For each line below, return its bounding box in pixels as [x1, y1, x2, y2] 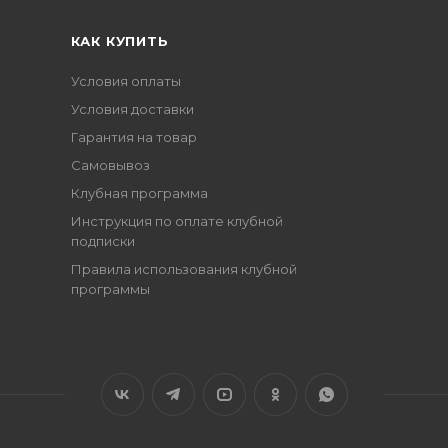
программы [70, 281, 150, 298]
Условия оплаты [70, 73, 181, 90]
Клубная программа [70, 185, 208, 202]
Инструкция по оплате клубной [70, 213, 283, 230]
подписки [70, 233, 135, 250]
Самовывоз [70, 157, 150, 174]
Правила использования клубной [70, 261, 297, 278]
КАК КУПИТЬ [70, 33, 169, 50]
